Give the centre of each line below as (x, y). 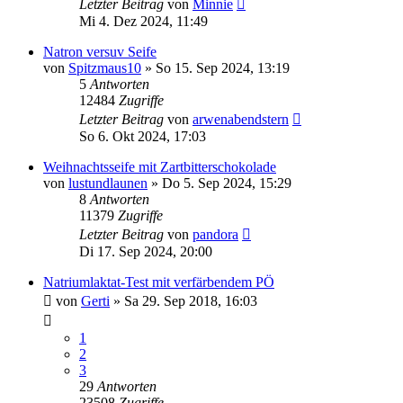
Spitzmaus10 (105, 67)
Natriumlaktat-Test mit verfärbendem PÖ (159, 282)
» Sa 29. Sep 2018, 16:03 (184, 300)
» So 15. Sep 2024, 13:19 (215, 67)
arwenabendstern (241, 119)
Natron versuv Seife (100, 51)
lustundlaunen (108, 183)
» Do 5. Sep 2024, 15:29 (219, 183)
